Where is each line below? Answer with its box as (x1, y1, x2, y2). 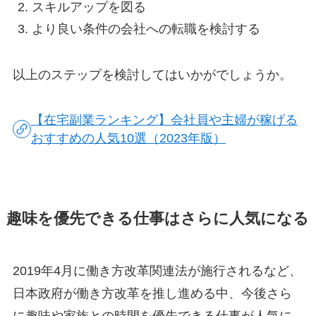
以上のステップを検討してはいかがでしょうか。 (12, 67, 292, 82)
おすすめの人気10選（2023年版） (31, 131, 226, 146)
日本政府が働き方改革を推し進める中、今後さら (12, 286, 292, 301)
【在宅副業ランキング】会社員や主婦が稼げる (31, 113, 298, 128)
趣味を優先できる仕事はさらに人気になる (6, 210, 309, 228)
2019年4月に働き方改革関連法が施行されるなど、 (12, 264, 302, 279)
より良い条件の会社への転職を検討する (31, 21, 260, 36)
